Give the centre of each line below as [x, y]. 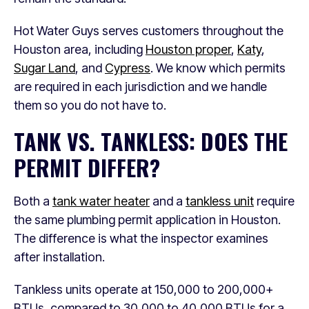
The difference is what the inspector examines [141, 238]
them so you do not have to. [90, 105]
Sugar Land [44, 68]
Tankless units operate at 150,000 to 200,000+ [143, 289]
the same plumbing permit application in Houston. [147, 220]
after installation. [59, 257]
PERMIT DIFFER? [87, 167]
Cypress [128, 68]
